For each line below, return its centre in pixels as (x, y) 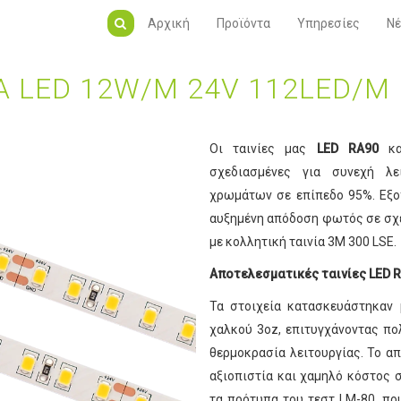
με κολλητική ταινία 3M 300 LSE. (303, 242)
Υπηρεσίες (328, 23)
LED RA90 (347, 149)
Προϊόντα (243, 23)
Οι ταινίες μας (263, 149)
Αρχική (168, 23)
